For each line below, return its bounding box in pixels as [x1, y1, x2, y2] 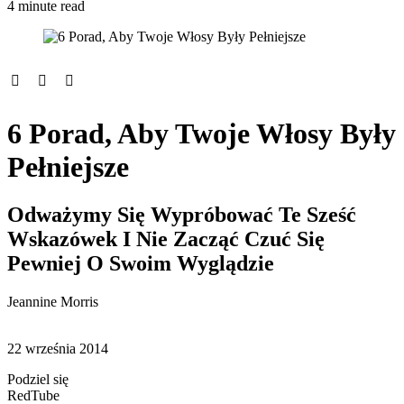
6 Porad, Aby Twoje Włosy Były [7, 116, 396, 150]
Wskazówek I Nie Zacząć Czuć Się [7, 227, 325, 252]
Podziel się [7, 371, 69, 387]
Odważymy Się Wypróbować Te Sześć [7, 203, 356, 227]
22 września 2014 [7, 340, 108, 356]
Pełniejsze [7, 150, 129, 183]
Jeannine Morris [7, 293, 98, 309]
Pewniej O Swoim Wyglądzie [7, 252, 274, 276]
